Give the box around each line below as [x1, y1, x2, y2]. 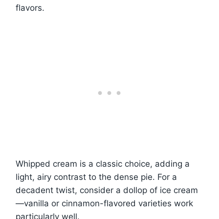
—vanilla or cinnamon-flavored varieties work [16, 198, 193, 209]
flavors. [16, 3, 44, 13]
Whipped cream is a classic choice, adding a [16, 159, 190, 169]
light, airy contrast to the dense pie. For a [16, 172, 177, 182]
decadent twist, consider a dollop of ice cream [16, 185, 198, 196]
